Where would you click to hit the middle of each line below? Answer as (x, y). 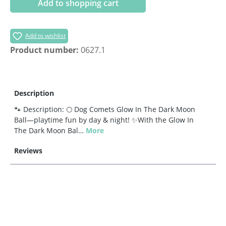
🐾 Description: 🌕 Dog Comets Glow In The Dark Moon (105, 109)
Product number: (45, 50)
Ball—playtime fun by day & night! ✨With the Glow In (104, 120)
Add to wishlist (46, 35)
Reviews (28, 150)
